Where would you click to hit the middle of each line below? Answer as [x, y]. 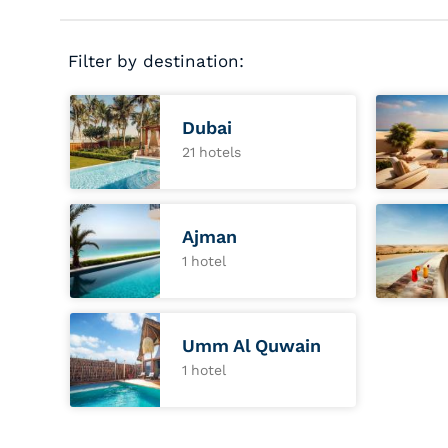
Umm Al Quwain [252, 345]
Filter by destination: [156, 61]
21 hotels [212, 152]
